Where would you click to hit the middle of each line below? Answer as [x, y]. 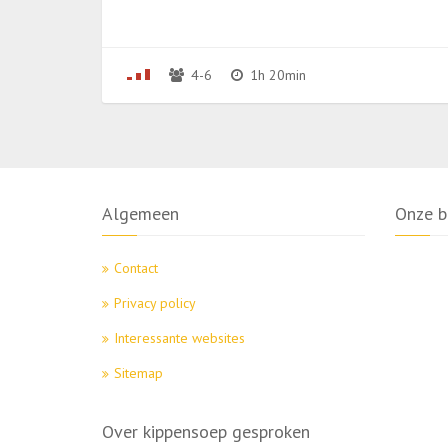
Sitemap [138, 372]
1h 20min [276, 74]
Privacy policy [155, 302]
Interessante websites [179, 337]
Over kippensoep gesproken [206, 431]
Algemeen [140, 213]
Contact [136, 267]
